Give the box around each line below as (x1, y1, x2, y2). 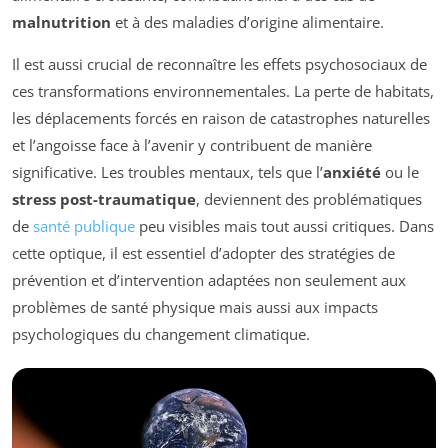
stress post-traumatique (12, 189, 196, 210)
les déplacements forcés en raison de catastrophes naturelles (12, 108, 430, 129)
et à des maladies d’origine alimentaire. (111, 12, 384, 33)
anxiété (323, 162, 381, 183)
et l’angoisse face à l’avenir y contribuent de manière (12, 135, 372, 156)
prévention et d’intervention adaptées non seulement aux (12, 270, 406, 291)
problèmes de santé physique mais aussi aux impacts (12, 297, 378, 318)
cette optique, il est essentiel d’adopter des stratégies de (12, 243, 395, 264)
